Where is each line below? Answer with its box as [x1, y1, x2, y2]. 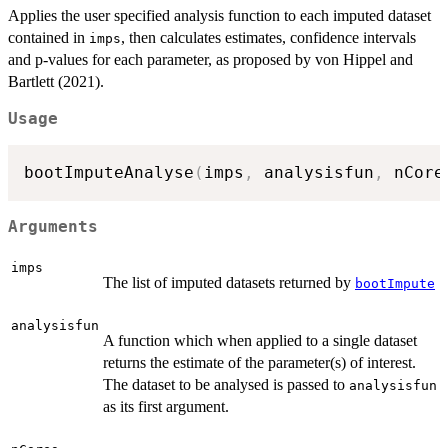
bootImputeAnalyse [24, 163, 194, 183]
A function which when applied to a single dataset [103, 332, 417, 350]
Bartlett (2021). [8, 72, 104, 90]
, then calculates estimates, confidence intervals [121, 28, 416, 46]
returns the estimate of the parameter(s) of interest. [103, 354, 416, 372]
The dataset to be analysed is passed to [103, 376, 349, 394]
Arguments [8, 217, 98, 236]
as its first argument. [103, 398, 229, 416]
